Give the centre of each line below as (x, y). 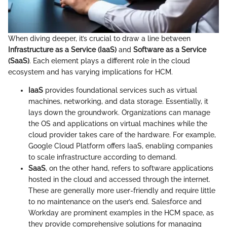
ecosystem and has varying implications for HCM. (90, 72)
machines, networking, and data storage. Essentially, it (118, 102)
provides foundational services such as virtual (120, 90)
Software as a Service (170, 50)
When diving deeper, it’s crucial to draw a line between (99, 39)
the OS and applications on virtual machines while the (118, 124)
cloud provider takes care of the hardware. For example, (122, 135)
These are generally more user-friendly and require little (122, 191)
